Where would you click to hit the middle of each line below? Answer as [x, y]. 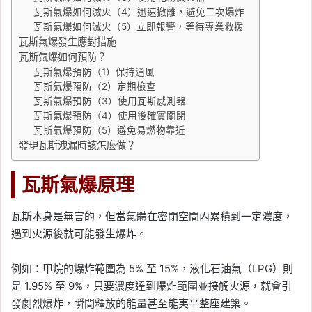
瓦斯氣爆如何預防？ [63, 56]
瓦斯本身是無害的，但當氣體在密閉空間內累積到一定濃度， [152, 217]
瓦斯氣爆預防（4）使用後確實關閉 [110, 115]
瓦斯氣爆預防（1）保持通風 [94, 71]
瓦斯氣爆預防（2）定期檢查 [95, 86]
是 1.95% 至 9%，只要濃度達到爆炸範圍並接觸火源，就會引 [151, 286]
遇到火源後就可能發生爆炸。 [79, 234]
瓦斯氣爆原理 [78, 185]
